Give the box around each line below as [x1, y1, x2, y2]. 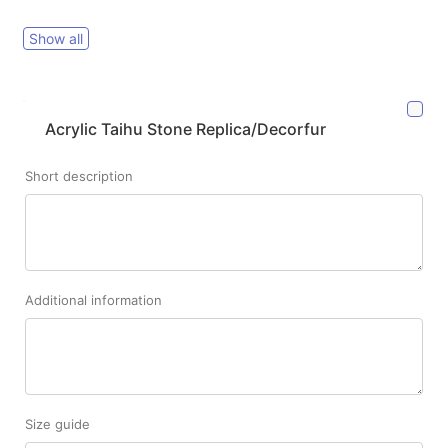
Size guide [25, 416, 90, 433]
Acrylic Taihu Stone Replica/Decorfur [45, 119, 326, 140]
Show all [29, 30, 83, 48]
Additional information [25, 292, 162, 309]
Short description [25, 168, 133, 185]
